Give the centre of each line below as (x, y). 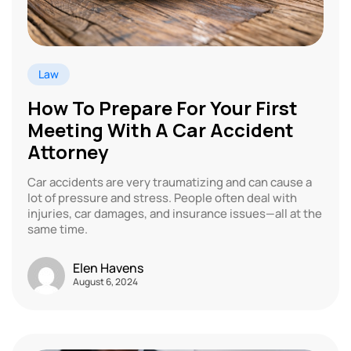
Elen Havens (108, 268)
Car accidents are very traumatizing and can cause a (170, 182)
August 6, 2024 (105, 282)
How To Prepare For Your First (163, 107)
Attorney (68, 151)
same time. (58, 229)
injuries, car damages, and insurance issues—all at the (175, 213)
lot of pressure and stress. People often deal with (162, 197)
